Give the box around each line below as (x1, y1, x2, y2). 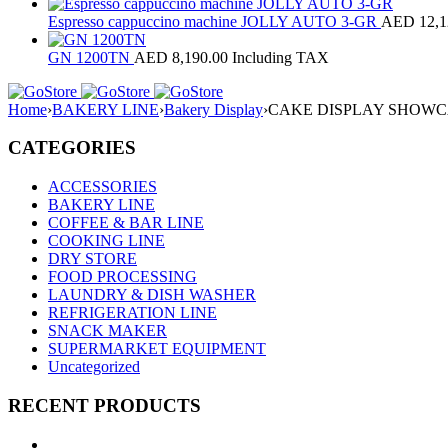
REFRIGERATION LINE (48, 304, 217, 322)
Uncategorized (48, 358, 140, 376)
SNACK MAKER (48, 322, 167, 340)
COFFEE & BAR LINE (48, 214, 204, 232)
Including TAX (228, 48, 329, 66)
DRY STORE (48, 250, 137, 268)
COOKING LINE (48, 232, 165, 250)
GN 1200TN (48, 48, 134, 66)
